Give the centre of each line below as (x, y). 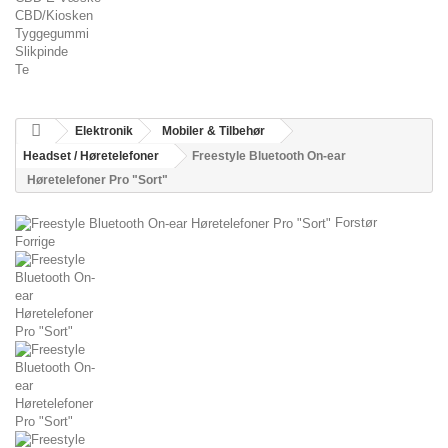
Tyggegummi (52, 33)
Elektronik (104, 131)
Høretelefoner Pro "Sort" (97, 180)
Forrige (35, 241)
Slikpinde (41, 51)
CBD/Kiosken (54, 15)
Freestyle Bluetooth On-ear (269, 156)
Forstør (356, 222)
